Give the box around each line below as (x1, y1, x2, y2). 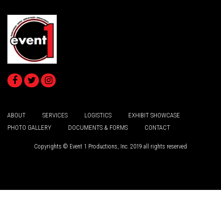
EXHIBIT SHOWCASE (128, 111, 180, 119)
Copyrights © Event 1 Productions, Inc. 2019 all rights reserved (34, 143, 187, 150)
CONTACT (145, 123, 170, 131)
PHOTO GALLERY (7, 123, 51, 131)
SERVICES (42, 111, 68, 119)
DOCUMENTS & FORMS (68, 123, 128, 131)
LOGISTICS (84, 111, 111, 119)
